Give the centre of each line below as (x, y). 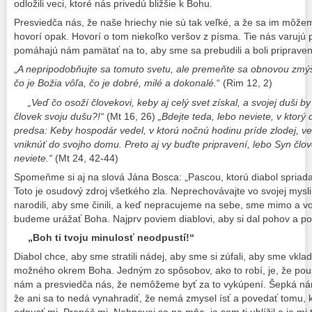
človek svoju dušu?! (57, 116)
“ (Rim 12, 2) (244, 83)
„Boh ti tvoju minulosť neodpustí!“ (104, 237)
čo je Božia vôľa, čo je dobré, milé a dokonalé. (115, 83)
